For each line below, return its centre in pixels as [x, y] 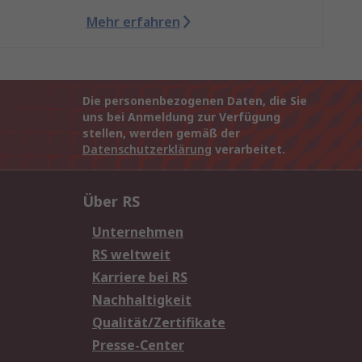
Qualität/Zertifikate [159, 323]
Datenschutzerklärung [147, 149]
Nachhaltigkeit [142, 300]
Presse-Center [138, 345]
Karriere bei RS [140, 278]
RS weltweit [131, 255]
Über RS [111, 202]
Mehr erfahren [133, 22]
